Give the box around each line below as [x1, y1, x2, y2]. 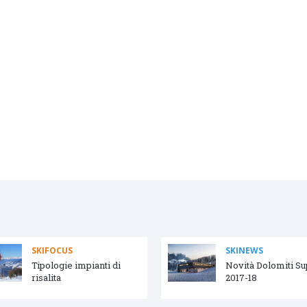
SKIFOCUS [32, 244, 73, 256]
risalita [32, 271, 61, 284]
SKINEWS [225, 244, 263, 256]
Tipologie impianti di [32, 259, 121, 272]
